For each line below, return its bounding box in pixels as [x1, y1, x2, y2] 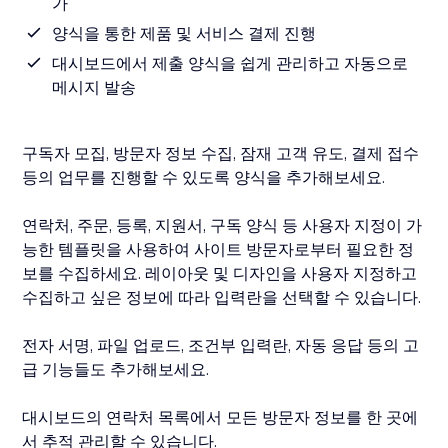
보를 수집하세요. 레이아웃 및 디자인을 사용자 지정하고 [22, 263, 418, 284]
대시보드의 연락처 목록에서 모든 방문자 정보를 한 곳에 [22, 407, 419, 428]
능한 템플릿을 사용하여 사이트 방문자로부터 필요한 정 [22, 239, 415, 260]
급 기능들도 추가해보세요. [22, 359, 210, 380]
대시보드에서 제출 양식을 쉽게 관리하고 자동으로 [52, 53, 409, 74]
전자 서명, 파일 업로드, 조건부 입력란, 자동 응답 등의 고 [22, 335, 420, 356]
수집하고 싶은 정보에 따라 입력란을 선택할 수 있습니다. [22, 287, 422, 308]
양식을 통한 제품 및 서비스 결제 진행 [52, 23, 317, 44]
